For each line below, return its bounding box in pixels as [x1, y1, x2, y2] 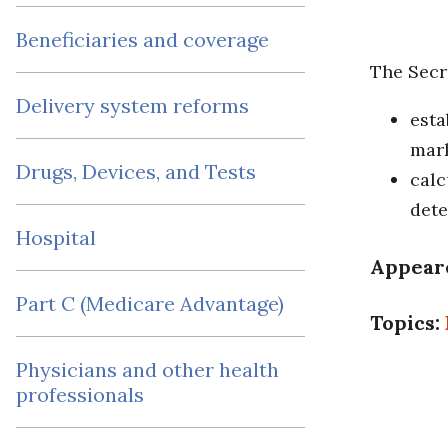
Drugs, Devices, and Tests [16, 159, 256, 185]
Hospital [16, 225, 96, 251]
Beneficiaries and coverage [16, 27, 269, 53]
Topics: [370, 310, 446, 336]
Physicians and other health [16, 357, 279, 383]
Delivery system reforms [16, 93, 249, 119]
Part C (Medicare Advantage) [16, 291, 284, 317]
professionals [16, 382, 144, 408]
